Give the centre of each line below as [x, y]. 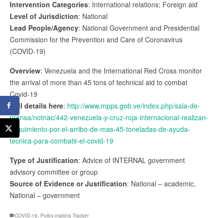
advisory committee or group [54, 172]
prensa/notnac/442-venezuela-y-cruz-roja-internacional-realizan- [109, 117]
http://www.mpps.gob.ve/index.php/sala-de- [134, 105]
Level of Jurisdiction [44, 16]
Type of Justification [44, 160]
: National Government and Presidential [139, 27]
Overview [25, 70]
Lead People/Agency [44, 27]
